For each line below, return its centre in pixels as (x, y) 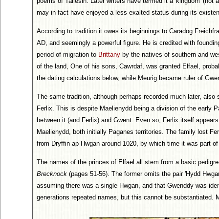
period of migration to (67, 55)
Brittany (109, 55)
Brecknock (52, 174)
